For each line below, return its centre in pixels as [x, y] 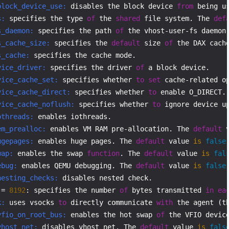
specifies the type [46, 18]
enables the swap [50, 153]
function [103, 153]
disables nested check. [105, 178]
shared [128, 18]
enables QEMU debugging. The [77, 166]
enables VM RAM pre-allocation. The [120, 129]
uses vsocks [32, 202]
